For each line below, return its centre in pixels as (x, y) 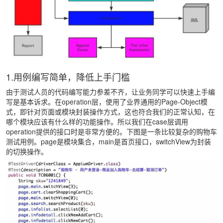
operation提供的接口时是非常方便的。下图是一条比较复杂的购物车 (111, 131)
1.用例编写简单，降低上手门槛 (68, 76)
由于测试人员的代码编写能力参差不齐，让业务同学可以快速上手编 (111, 91)
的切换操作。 (27, 151)
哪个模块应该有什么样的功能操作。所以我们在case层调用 (97, 121)
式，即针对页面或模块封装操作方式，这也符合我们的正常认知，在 (111, 111)
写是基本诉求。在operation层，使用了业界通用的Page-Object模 (107, 101)
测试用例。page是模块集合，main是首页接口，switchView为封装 (109, 141)
